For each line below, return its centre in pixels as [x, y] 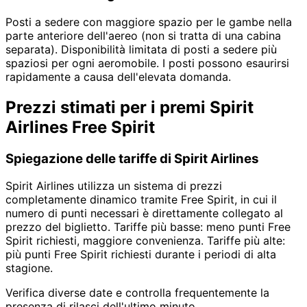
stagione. [29, 268]
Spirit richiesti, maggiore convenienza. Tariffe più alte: [145, 241]
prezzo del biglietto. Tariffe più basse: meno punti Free [148, 227]
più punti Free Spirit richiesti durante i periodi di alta [141, 255]
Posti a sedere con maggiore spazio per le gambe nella [149, 22]
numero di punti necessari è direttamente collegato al [144, 213]
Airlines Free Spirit [80, 127]
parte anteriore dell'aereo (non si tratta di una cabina [143, 35]
